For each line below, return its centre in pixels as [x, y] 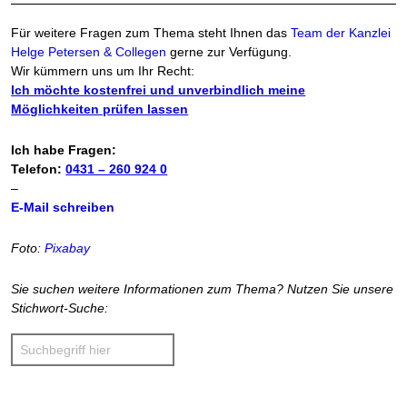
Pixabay [68, 248]
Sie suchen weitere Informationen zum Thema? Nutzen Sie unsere [203, 289]
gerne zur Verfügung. [229, 52]
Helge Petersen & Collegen [89, 52]
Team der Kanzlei [341, 33]
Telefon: [39, 169]
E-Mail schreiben [63, 207]
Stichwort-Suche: [60, 308]
